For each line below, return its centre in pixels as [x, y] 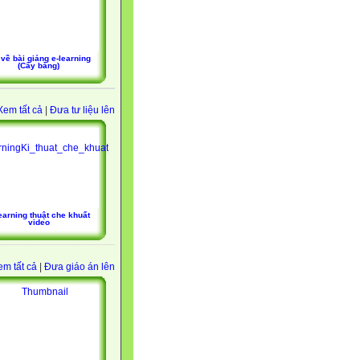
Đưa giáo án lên [80, 266]
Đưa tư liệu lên [82, 110]
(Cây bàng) [39, 66]
